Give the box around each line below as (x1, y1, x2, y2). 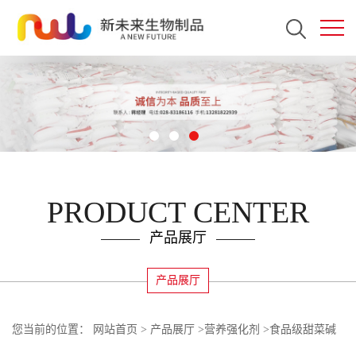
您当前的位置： (12, 323, 93, 336)
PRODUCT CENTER (47, 195, 309, 230)
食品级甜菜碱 (269, 323, 336, 336)
